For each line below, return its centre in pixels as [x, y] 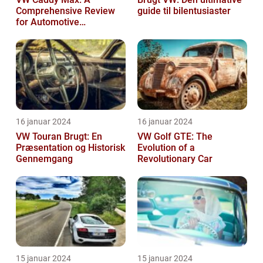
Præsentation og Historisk [70, 148]
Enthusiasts [40, 33]
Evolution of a [166, 148]
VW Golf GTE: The [175, 137]
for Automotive [48, 22]
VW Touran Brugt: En [59, 137]
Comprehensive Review [65, 11]
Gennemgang [44, 159]
